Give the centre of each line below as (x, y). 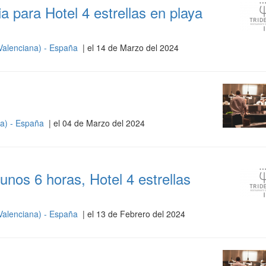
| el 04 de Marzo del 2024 (95, 123)
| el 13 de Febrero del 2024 (132, 214)
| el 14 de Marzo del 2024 (129, 47)
